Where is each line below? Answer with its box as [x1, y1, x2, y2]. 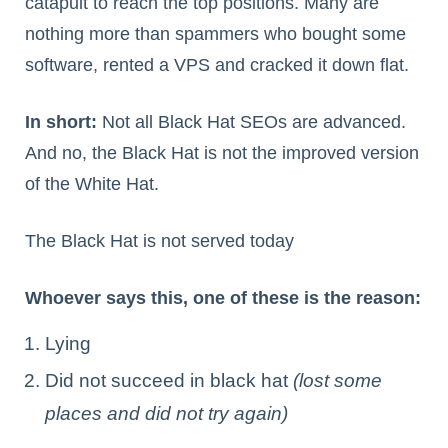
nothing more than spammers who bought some [25, 24, 406, 45]
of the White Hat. [25, 174, 159, 195]
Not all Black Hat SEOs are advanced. [97, 112, 406, 133]
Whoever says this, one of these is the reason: [25, 288, 421, 309]
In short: [25, 112, 97, 133]
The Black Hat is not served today [25, 231, 294, 252]
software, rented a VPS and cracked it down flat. [25, 55, 409, 76]
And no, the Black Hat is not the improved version [25, 143, 419, 164]
